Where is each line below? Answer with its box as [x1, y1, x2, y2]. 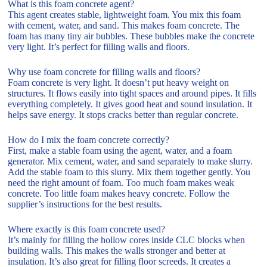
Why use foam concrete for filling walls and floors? [8, 66, 201, 77]
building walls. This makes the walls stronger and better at [8, 245, 226, 256]
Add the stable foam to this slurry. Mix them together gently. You [8, 166, 251, 177]
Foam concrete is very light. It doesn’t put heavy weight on [8, 77, 229, 88]
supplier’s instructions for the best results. [8, 198, 163, 209]
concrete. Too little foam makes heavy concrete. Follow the [8, 188, 230, 198]
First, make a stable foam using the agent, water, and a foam [8, 145, 232, 156]
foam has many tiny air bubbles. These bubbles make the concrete [8, 30, 255, 41]
